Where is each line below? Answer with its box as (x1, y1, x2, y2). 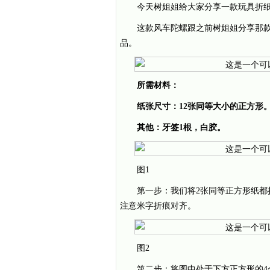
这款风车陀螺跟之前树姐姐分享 (137, 24, 255, 33)
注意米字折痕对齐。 (120, 201, 196, 210)
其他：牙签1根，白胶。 (137, 123, 225, 132)
